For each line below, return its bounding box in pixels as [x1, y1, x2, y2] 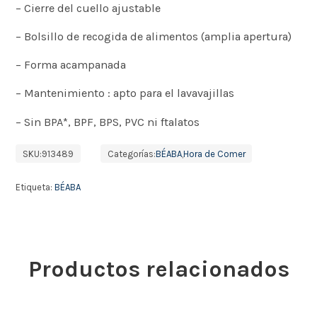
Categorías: [107, 148, 156, 159]
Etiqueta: [16, 182, 55, 192]
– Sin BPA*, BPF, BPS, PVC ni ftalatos [16, 115, 200, 129]
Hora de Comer [183, 148, 246, 159]
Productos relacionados [28, 255, 289, 282]
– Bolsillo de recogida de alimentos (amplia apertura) [16, 29, 292, 43]
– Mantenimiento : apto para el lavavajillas [16, 86, 235, 100]
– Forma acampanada [16, 58, 127, 71]
